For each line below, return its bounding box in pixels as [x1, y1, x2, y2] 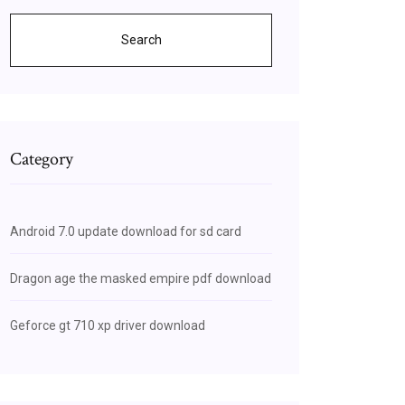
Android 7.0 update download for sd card [10, 224, 241, 239]
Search [120, 33, 162, 47]
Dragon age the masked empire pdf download [10, 271, 271, 286]
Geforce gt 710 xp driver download [10, 318, 205, 333]
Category [10, 147, 73, 171]
